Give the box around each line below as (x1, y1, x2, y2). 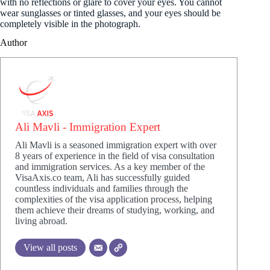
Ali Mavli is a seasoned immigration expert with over (15, 139, 216, 150)
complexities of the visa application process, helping (15, 193, 212, 204)
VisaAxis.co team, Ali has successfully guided (15, 172, 190, 183)
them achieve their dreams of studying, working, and (15, 204, 215, 215)
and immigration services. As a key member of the (15, 161, 205, 172)
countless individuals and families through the (15, 183, 188, 193)
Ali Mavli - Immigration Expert (15, 120, 160, 133)
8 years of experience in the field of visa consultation (15, 150, 215, 161)
